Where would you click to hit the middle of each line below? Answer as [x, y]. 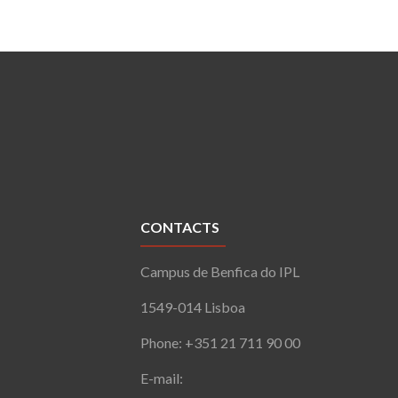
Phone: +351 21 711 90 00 [221, 342]
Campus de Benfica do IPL [220, 271]
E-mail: [163, 378]
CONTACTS [180, 227]
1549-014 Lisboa [193, 306]
